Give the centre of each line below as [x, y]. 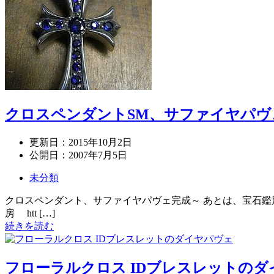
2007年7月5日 [98, 155]
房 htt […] [30, 213]
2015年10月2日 [100, 142]
